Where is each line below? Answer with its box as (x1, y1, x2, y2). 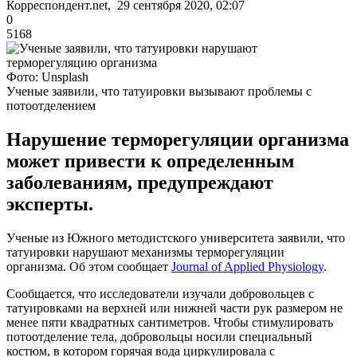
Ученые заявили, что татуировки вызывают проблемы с (6, 84, 312, 98)
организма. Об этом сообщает (6, 259, 171, 273)
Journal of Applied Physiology (171, 259, 324, 273)
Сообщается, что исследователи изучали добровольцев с (6, 286, 314, 300)
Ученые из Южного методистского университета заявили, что (6, 230, 345, 245)
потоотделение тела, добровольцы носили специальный (6, 329, 312, 343)
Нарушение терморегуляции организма (6, 128, 349, 150)
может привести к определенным (6, 150, 294, 171)
